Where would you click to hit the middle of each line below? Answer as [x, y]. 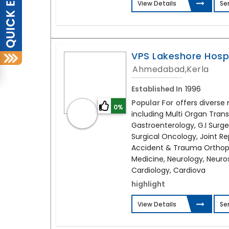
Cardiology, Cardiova [169, 170]
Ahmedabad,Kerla [171, 70]
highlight [148, 184]
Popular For [153, 103]
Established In [157, 89]
